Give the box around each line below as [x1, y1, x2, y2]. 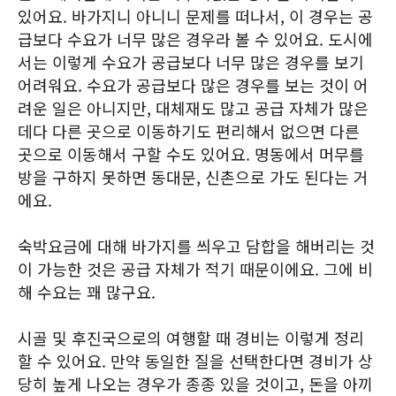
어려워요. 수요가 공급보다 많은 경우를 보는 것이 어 [18, 73, 369, 96]
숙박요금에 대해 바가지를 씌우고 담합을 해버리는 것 [18, 234, 375, 257]
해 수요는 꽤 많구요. [18, 280, 156, 303]
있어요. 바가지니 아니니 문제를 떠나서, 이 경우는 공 [18, 4, 373, 27]
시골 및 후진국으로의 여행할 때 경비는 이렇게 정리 [18, 326, 364, 349]
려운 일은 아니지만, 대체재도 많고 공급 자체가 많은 [18, 96, 369, 119]
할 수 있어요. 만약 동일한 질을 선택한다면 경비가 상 [18, 349, 373, 372]
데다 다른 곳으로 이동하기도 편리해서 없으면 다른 [18, 119, 360, 142]
